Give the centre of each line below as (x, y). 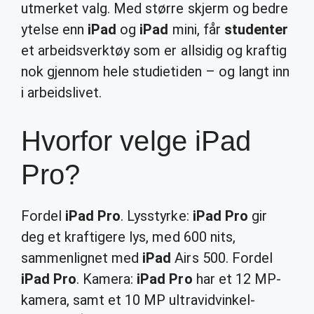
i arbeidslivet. (62, 93)
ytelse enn (55, 29)
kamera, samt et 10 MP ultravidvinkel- (138, 300)
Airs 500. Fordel (222, 258)
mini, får (196, 29)
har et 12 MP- (237, 279)
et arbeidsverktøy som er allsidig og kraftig (154, 50)
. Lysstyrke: (157, 216)
